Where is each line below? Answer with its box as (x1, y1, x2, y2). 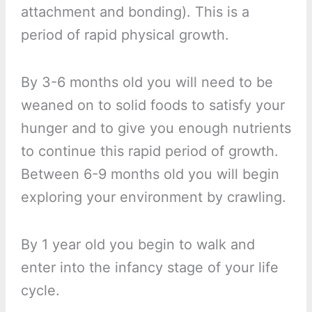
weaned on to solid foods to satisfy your (20, 97, 285, 114)
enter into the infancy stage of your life (20, 259, 279, 276)
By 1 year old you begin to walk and (20, 236, 255, 253)
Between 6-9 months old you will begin (20, 166, 279, 183)
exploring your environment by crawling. (20, 189, 286, 206)
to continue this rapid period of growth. (20, 143, 279, 160)
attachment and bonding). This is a (20, 3, 249, 21)
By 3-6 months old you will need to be (20, 74, 273, 91)
